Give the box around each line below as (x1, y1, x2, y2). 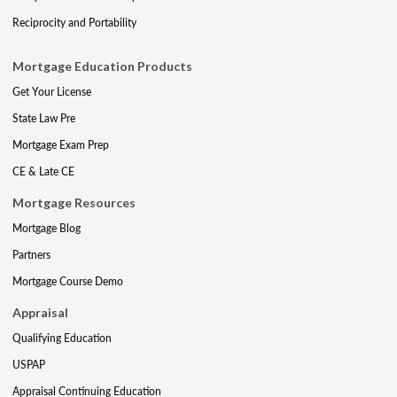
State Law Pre (12, 110, 75, 126)
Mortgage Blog (12, 220, 81, 236)
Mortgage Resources (12, 194, 136, 210)
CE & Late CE (12, 163, 74, 179)
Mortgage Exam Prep (12, 136, 109, 152)
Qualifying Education (12, 330, 112, 346)
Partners (12, 246, 51, 262)
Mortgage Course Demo (12, 273, 123, 289)
